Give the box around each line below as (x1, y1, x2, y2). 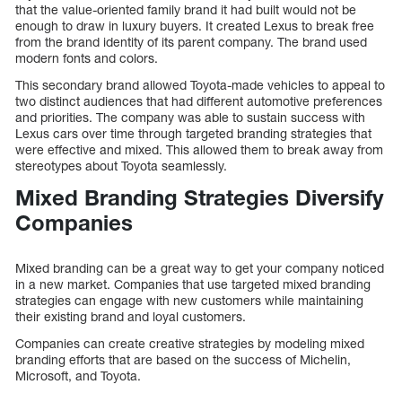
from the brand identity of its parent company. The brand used (15, 33, 367, 49)
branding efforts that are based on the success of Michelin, (15, 352, 351, 368)
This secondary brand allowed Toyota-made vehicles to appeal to (15, 76, 385, 92)
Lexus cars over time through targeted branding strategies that (15, 125, 371, 141)
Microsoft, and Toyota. (15, 368, 141, 384)
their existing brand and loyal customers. (15, 309, 246, 325)
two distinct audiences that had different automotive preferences (15, 92, 382, 109)
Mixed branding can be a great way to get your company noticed (15, 260, 384, 276)
